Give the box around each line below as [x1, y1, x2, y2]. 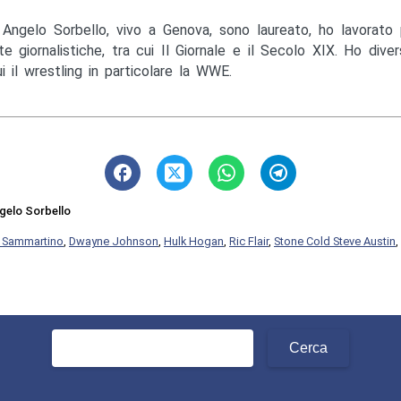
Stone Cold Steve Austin [274, 234, 396, 248]
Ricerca [51, 329, 98, 347]
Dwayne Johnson [69, 234, 158, 248]
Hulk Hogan [164, 234, 224, 248]
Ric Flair [229, 234, 269, 248]
